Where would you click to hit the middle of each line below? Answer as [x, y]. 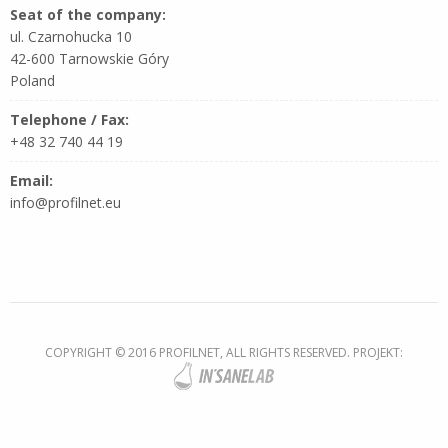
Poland [32, 80]
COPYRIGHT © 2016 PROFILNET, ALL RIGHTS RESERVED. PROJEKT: [224, 352]
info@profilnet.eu [65, 202]
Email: [31, 180]
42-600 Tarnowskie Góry [89, 58]
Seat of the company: [88, 14]
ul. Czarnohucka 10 [71, 36]
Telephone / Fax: [69, 119]
